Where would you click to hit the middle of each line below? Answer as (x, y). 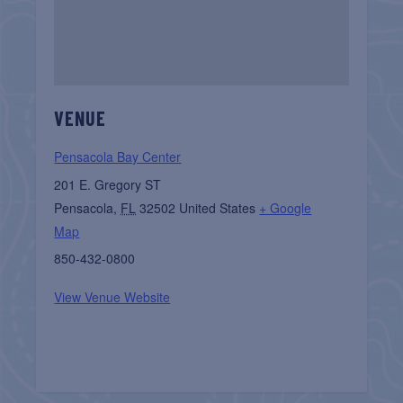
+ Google (286, 207)
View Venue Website (112, 296)
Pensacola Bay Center (118, 156)
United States (218, 207)
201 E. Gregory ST (108, 184)
